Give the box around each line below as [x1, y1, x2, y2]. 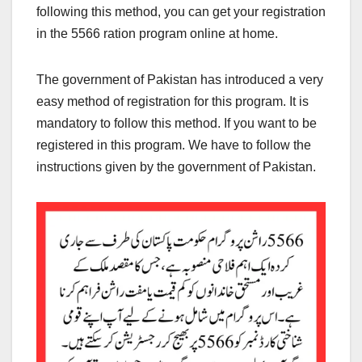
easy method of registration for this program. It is [36, 94, 309, 108]
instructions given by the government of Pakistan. [36, 159, 316, 174]
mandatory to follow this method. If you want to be [36, 116, 317, 130]
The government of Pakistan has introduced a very [36, 72, 323, 86]
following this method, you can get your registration [36, 4, 326, 19]
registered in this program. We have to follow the [36, 137, 311, 152]
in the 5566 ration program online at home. [36, 26, 278, 40]
